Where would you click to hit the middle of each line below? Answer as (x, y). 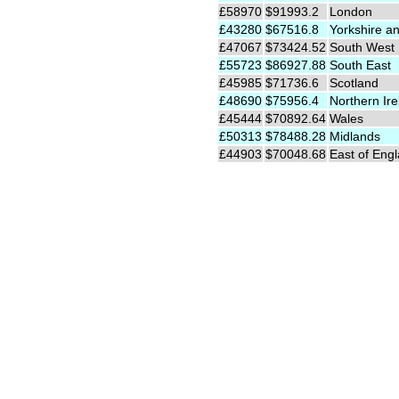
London (351, 12)
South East (360, 65)
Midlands (355, 136)
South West (362, 47)
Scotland (354, 83)
